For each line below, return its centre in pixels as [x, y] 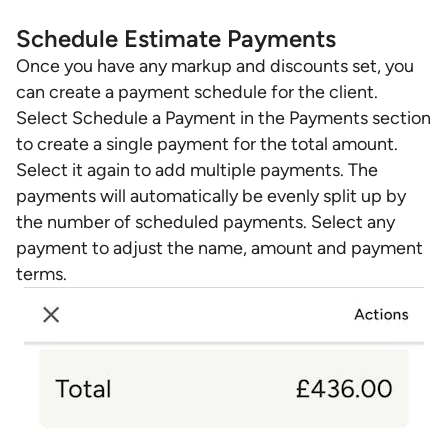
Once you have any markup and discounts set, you [215, 66]
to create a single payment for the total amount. [207, 144]
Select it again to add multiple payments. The [197, 170]
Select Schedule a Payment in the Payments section [223, 118]
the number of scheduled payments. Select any [205, 222]
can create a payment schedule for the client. [197, 92]
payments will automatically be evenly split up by [211, 196]
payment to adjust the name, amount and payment [219, 248]
